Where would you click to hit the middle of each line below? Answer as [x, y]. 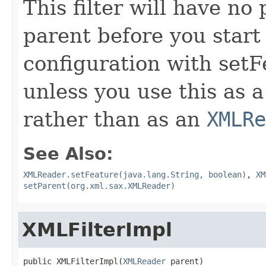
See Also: [68, 153]
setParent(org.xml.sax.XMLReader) [99, 186]
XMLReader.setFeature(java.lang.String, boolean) [135, 174]
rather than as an [115, 119]
